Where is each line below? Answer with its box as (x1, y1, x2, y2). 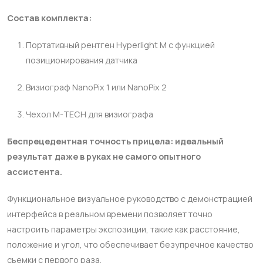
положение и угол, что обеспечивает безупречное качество (7, 239, 254, 250)
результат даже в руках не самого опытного (7, 151, 201, 162)
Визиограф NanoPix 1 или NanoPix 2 (26, 82, 167, 93)
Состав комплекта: (7, 12, 93, 23)
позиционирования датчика (26, 55, 137, 66)
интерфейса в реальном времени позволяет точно (7, 208, 213, 220)
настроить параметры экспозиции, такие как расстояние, (7, 224, 240, 235)
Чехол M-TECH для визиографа (26, 109, 153, 120)
